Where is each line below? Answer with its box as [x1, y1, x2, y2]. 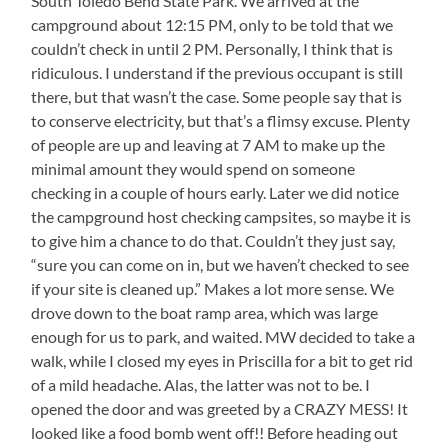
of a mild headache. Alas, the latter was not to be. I [31, 374, 371, 394]
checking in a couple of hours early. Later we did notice [31, 182, 400, 202]
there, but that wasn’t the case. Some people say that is [31, 86, 403, 106]
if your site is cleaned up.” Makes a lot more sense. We [31, 278, 395, 298]
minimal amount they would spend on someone [31, 158, 356, 178]
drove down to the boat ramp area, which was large [31, 302, 379, 322]
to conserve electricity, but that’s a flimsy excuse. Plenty [31, 110, 411, 130]
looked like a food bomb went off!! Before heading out [31, 422, 399, 442]
